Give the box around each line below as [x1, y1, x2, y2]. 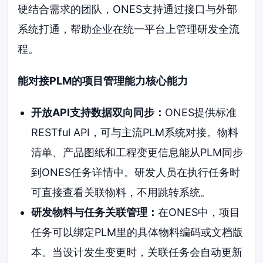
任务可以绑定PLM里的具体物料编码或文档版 [31, 225, 243, 238]
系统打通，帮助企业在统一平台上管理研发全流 [18, 23, 240, 36]
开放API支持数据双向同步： [31, 106, 165, 119]
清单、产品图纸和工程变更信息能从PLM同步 [31, 146, 243, 159]
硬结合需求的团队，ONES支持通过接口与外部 [18, 3, 238, 16]
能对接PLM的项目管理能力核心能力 [18, 74, 188, 87]
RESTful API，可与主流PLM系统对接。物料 [31, 126, 238, 139]
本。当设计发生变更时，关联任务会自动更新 [31, 245, 242, 258]
